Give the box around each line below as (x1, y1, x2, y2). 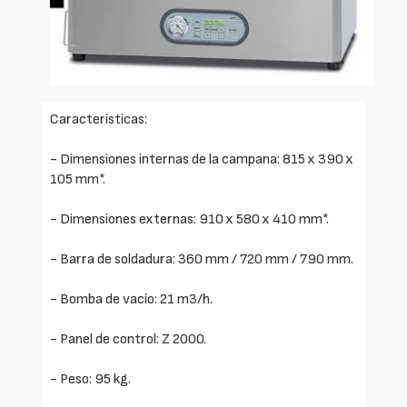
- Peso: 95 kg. (50, 370, 131, 388)
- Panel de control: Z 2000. (50, 330, 206, 348)
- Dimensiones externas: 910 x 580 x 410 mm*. (50, 210, 329, 228)
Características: (50, 110, 147, 128)
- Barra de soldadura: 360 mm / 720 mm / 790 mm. (50, 250, 353, 268)
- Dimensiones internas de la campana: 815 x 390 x (50, 150, 353, 168)
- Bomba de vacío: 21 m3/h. (50, 290, 213, 308)
